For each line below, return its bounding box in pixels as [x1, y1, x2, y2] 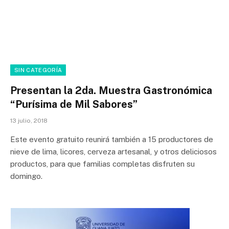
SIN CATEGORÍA [14, 67, 62, 74]
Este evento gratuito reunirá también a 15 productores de [10, 135, 213, 144]
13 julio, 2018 [10, 117, 48, 125]
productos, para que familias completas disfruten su [10, 159, 195, 169]
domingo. [10, 172, 42, 181]
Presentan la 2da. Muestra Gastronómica [10, 84, 212, 97]
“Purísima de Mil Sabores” [10, 98, 138, 111]
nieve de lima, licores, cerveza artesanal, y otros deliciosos [10, 147, 217, 156]
